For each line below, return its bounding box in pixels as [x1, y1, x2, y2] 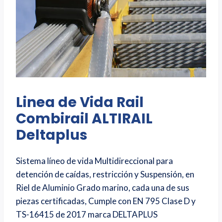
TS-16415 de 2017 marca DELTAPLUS [16, 209, 158, 220]
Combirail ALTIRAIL [16, 109, 153, 129]
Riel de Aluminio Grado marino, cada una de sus [16, 182, 189, 193]
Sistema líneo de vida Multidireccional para [16, 155, 173, 166]
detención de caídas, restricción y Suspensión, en [16, 168, 194, 179]
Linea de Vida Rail [16, 93, 144, 112]
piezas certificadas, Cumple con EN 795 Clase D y [16, 195, 196, 206]
